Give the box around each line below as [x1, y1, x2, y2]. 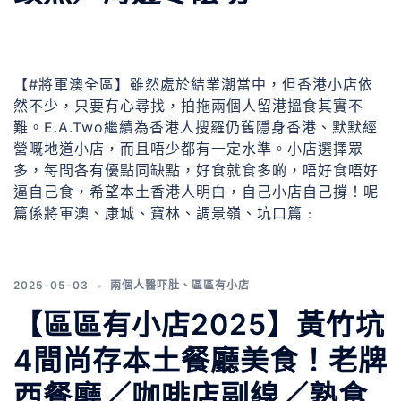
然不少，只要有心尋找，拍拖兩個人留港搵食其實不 [13, 97, 363, 115]
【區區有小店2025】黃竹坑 [13, 307, 385, 343]
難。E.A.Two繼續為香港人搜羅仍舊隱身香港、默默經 [13, 118, 378, 137]
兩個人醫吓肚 [110, 278, 180, 293]
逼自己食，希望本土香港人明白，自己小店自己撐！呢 [13, 183, 379, 201]
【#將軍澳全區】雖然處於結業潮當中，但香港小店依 [13, 75, 373, 94]
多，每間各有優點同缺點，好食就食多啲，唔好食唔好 [13, 161, 379, 180]
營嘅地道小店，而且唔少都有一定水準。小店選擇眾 [13, 140, 363, 158]
